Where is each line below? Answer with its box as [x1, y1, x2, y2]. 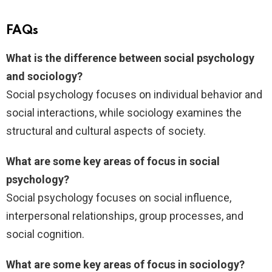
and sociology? [6, 70, 83, 83]
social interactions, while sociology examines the [6, 106, 242, 120]
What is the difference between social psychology [6, 52, 254, 65]
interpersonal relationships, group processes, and [6, 209, 243, 223]
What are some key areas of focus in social [6, 155, 220, 168]
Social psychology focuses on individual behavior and [6, 88, 262, 101]
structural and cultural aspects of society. [6, 124, 206, 138]
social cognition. [6, 228, 84, 241]
